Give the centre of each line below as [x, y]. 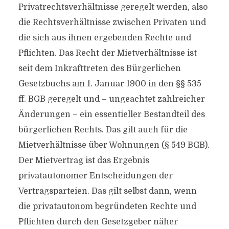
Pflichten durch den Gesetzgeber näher [98, 222]
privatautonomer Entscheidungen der [95, 176]
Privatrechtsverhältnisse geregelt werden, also [113, 7]
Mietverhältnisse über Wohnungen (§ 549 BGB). [114, 145]
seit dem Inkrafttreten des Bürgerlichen [99, 68]
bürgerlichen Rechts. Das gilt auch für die [103, 130]
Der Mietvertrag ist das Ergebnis [84, 161]
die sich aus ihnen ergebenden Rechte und [105, 38]
